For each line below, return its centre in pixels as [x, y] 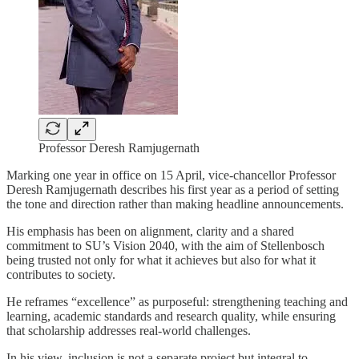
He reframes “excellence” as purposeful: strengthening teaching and [177, 301]
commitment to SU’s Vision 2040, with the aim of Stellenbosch [165, 245]
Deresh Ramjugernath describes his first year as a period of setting [173, 189]
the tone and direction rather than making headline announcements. [175, 204]
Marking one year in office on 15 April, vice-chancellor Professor [171, 175]
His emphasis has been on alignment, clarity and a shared [150, 231]
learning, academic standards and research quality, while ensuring [171, 316]
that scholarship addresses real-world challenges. [129, 330]
